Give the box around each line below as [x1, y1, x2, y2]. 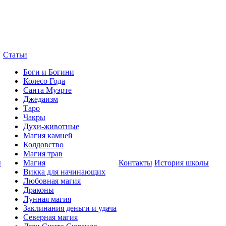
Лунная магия [23, 195, 71, 203]
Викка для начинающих [23, 167, 105, 176]
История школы [154, 158, 209, 167]
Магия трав [23, 149, 63, 158]
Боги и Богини [23, 68, 74, 76]
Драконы [23, 186, 54, 194]
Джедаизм [23, 95, 58, 103]
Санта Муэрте [23, 86, 72, 94]
